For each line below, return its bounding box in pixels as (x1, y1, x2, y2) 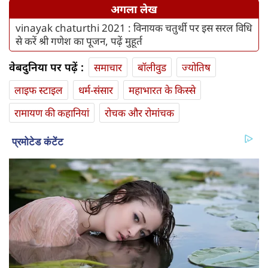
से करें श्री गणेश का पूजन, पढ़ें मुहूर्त (16, 34, 142, 48)
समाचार (94, 60, 122, 75)
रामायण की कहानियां (14, 106, 89, 120)
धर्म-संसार (78, 83, 113, 98)
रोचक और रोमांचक (105, 106, 174, 120)
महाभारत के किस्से (129, 83, 196, 98)
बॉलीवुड (138, 60, 166, 75)
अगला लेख (111, 2, 157, 17)
